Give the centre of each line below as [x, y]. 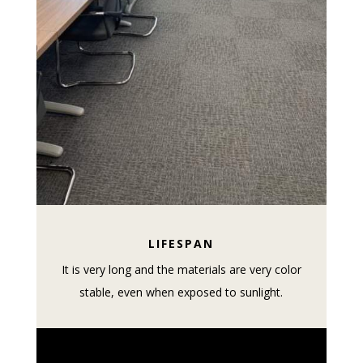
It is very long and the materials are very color [181, 270]
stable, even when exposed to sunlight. [181, 293]
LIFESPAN [181, 244]
